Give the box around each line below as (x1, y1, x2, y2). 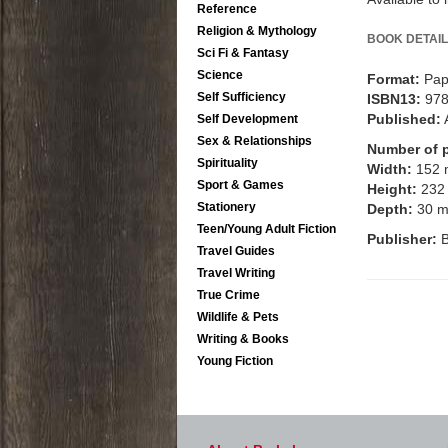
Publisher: (367, 230, 437, 247)
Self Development (197, 112, 298, 126)
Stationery (197, 200, 256, 214)
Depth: (367, 200, 413, 217)
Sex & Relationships (197, 134, 312, 148)
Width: (367, 160, 412, 177)
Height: (367, 180, 417, 197)
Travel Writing (197, 266, 275, 280)
